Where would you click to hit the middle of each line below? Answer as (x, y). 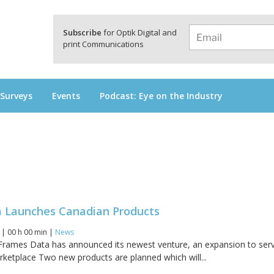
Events (66, 95)
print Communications (103, 44)
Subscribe (82, 32)
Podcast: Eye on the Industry (161, 95)
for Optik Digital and (139, 32)
